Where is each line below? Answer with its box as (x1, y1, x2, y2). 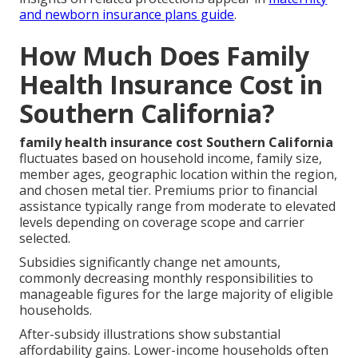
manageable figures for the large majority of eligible (19, 284, 334, 303)
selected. (19, 229, 71, 247)
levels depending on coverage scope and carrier (19, 213, 305, 231)
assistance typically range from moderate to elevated (19, 197, 336, 215)
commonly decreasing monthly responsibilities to (19, 268, 314, 287)
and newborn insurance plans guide (19, 5, 235, 23)
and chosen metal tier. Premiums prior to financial (19, 181, 318, 199)
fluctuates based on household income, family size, (19, 149, 323, 167)
